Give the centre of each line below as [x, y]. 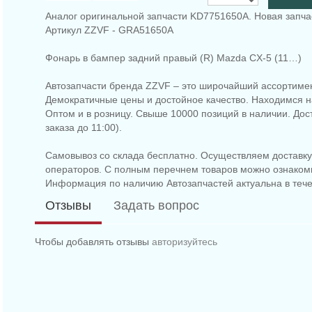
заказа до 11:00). [84, 128]
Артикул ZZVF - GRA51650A [109, 30]
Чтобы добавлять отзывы [93, 242]
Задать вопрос [156, 206]
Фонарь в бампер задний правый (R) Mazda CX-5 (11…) [173, 58]
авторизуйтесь [185, 242]
